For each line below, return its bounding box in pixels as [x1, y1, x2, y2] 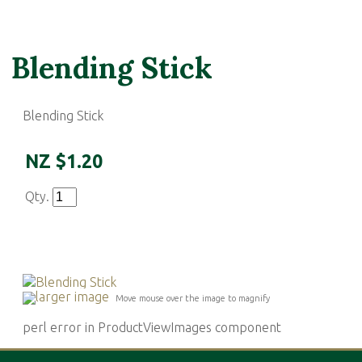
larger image [36, 288, 109, 304]
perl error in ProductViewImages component [23, 319, 281, 335]
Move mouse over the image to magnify [116, 293, 270, 303]
